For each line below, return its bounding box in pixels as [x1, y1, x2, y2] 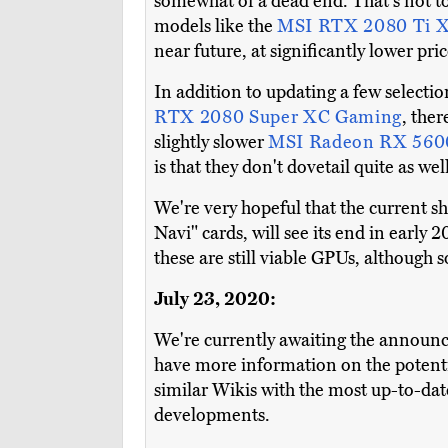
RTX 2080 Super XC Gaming [154, 106, 403, 129]
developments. [154, 404, 270, 427]
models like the [154, 15, 277, 38]
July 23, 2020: [154, 288, 276, 311]
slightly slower [154, 131, 268, 154]
